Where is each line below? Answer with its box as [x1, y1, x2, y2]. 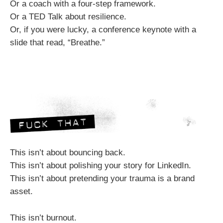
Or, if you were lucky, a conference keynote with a [10, 24, 196, 34]
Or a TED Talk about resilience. [10, 11, 126, 21]
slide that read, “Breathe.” [10, 37, 105, 47]
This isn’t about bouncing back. [10, 148, 125, 158]
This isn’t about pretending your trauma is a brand [10, 174, 195, 184]
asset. [10, 187, 33, 197]
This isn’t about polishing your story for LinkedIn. [10, 161, 191, 171]
